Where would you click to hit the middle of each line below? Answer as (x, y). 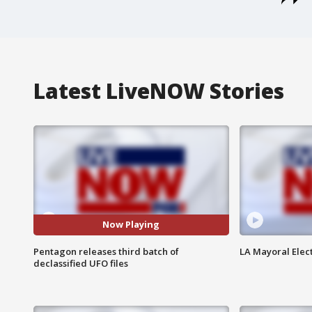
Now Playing (131, 225)
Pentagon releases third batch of (106, 251)
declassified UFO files (81, 263)
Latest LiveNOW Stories (159, 91)
